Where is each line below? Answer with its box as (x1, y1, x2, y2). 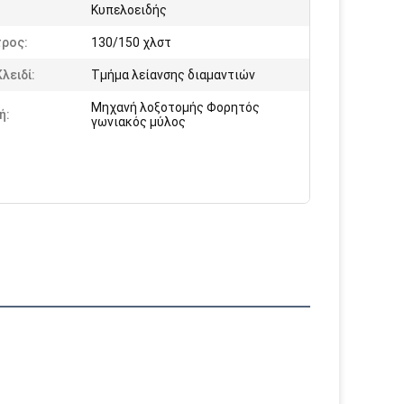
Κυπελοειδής (91, 3, 167, 17)
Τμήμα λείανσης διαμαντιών (91, 68, 255, 82)
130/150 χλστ (91, 35, 171, 50)
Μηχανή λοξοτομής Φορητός (91, 100, 260, 115)
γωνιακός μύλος (91, 115, 186, 129)
